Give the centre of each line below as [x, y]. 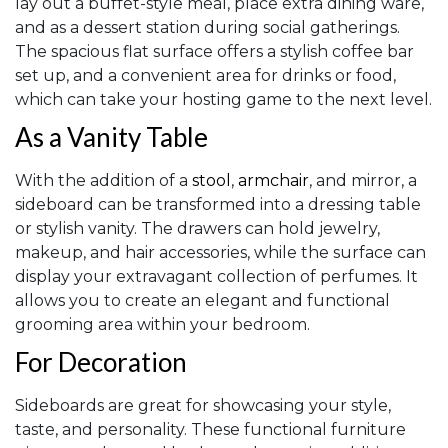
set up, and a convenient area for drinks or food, [205, 76]
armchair [273, 181]
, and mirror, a [363, 181]
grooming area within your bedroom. [162, 325]
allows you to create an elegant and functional [202, 301]
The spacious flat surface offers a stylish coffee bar [214, 52]
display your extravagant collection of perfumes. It [216, 277]
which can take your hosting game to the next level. [223, 100]
